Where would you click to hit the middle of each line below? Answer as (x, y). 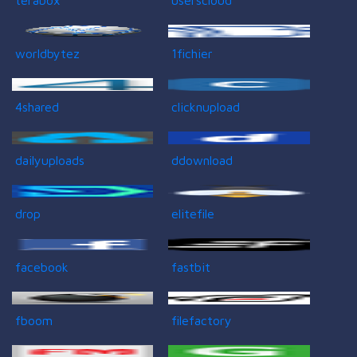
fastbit (191, 267)
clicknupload (206, 106)
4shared (37, 106)
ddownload (202, 160)
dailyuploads (50, 160)
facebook (42, 267)
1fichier (192, 53)
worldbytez (47, 53)
